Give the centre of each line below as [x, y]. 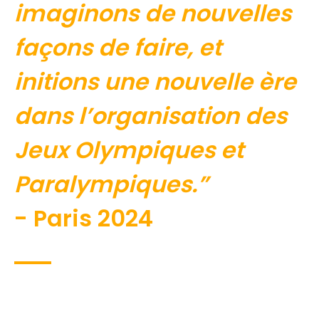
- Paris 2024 [84, 219]
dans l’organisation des [151, 116]
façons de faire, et [118, 48]
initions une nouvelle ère [155, 82]
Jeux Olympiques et [129, 150]
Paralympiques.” [111, 184]
